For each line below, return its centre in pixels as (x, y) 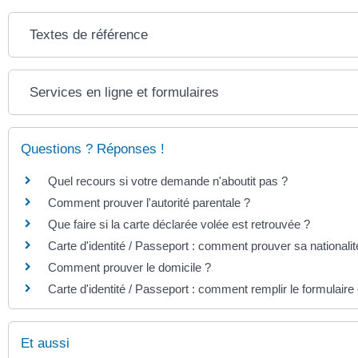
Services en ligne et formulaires (125, 92)
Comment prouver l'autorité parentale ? (149, 202)
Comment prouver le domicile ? (129, 267)
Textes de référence (89, 34)
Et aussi (45, 343)
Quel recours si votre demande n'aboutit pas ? (168, 181)
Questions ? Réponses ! (93, 149)
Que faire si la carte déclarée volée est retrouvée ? (179, 224)
